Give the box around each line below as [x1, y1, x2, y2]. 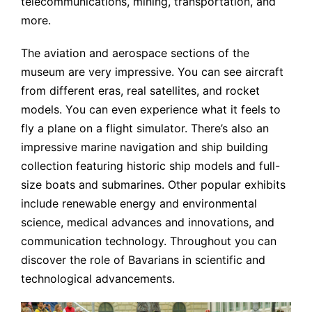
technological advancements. [21, 272, 175, 286]
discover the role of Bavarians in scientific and [21, 253, 265, 267]
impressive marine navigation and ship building [21, 140, 268, 155]
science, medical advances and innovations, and [21, 215, 274, 230]
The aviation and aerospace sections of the [21, 46, 249, 61]
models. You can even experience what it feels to [21, 102, 281, 117]
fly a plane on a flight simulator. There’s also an [21, 121, 269, 136]
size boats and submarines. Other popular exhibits [21, 178, 286, 192]
